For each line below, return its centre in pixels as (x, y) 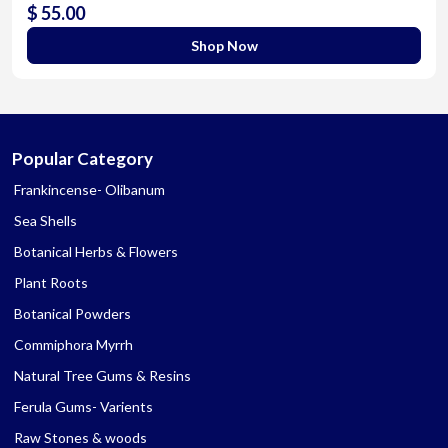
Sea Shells (45, 220)
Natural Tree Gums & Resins (102, 375)
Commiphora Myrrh (73, 344)
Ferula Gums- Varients (83, 406)
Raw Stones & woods (80, 437)
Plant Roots (51, 282)
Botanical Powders (72, 313)
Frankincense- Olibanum (89, 189)
